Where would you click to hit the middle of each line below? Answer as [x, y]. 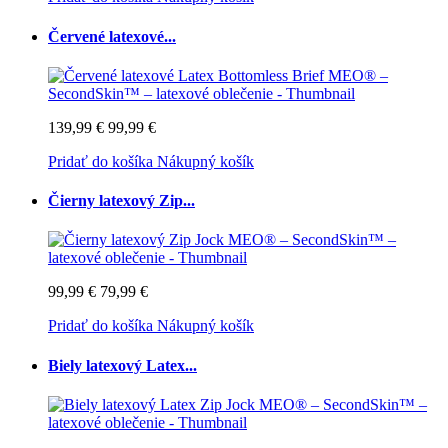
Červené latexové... [112, 36]
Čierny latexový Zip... [121, 201]
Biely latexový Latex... [122, 365]
